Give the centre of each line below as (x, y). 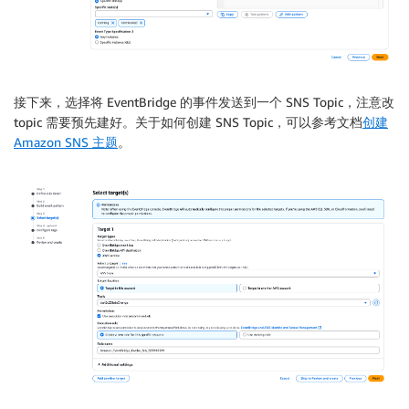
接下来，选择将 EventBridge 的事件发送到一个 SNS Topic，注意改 (204, 101)
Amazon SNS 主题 (66, 142)
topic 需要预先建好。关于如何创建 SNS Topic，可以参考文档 (188, 121)
